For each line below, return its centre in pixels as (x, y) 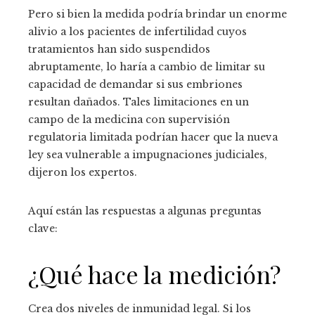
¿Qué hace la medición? (154, 274)
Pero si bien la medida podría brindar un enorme (157, 14)
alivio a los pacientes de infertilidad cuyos (137, 31)
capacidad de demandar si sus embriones (135, 84)
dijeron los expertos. (83, 172)
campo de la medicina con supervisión (129, 119)
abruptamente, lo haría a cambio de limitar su (147, 66)
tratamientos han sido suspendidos (119, 49)
